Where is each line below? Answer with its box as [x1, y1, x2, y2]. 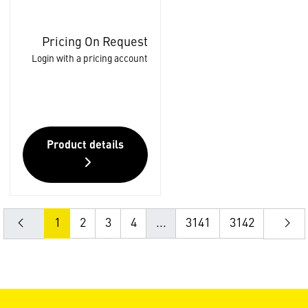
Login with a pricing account [31, 54, 148, 64]
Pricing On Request [41, 36, 148, 49]
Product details [46, 140, 124, 151]
